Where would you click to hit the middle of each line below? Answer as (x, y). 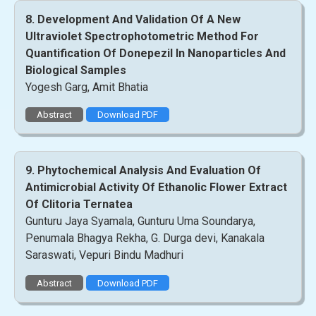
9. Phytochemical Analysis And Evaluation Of (143, 171)
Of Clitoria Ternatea (79, 205)
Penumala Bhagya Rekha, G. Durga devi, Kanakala (145, 238)
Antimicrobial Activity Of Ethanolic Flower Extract (156, 188)
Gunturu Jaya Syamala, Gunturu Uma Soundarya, (140, 221)
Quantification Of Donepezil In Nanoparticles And (156, 53)
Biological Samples (76, 70)
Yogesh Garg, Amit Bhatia (87, 87)
